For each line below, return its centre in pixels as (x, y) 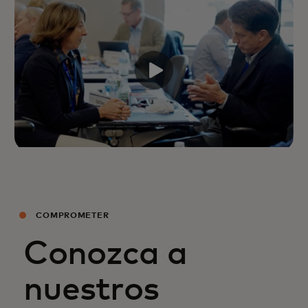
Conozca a (106, 254)
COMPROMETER (71, 216)
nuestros (91, 290)
